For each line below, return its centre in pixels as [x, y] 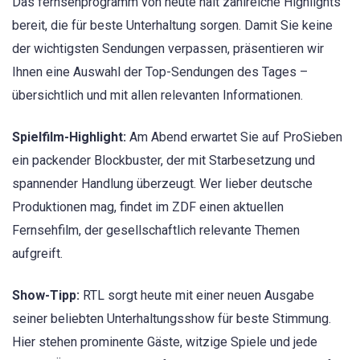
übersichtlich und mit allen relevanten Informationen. [157, 95]
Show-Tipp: [46, 296]
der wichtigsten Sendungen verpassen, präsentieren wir [168, 48]
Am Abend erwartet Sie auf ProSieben [234, 137]
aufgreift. [37, 254]
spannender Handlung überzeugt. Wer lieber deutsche [162, 184]
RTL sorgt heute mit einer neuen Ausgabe [197, 296]
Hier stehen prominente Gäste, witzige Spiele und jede [165, 342]
